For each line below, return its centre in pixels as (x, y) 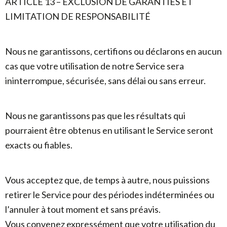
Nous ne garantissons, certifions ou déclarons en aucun (113, 51)
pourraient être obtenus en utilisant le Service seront (109, 130)
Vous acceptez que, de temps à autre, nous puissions (107, 180)
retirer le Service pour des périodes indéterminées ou (110, 195)
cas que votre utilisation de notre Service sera (94, 66)
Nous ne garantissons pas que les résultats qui (95, 116)
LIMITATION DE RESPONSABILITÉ (78, 16)
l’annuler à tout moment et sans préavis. (83, 209)
